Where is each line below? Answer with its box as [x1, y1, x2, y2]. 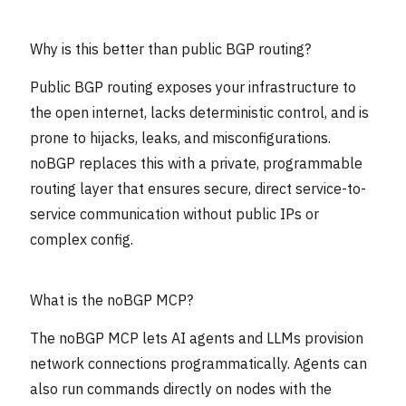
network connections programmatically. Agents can [30, 353, 368, 372]
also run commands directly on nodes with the [30, 379, 333, 398]
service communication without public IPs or [30, 204, 320, 223]
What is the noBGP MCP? [30, 290, 194, 309]
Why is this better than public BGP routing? [30, 39, 312, 58]
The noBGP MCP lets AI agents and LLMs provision [30, 328, 364, 347]
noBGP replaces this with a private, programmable [30, 153, 363, 172]
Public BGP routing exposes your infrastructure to [30, 77, 357, 96]
